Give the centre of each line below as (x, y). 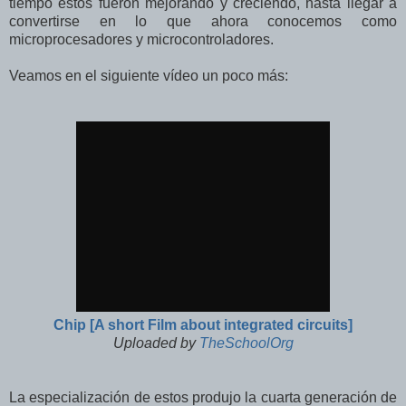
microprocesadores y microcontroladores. (141, 39)
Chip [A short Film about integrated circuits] (203, 324)
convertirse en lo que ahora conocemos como (203, 21)
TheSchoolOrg (246, 343)
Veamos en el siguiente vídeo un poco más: (149, 75)
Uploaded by (156, 343)
